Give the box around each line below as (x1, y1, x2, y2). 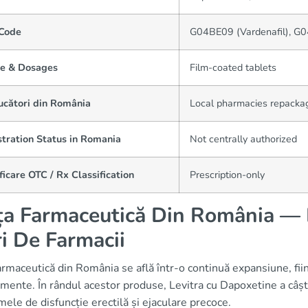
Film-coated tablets (190, 60, 276, 74)
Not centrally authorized (190, 132, 297, 146)
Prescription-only (190, 168, 265, 181)
